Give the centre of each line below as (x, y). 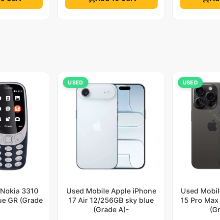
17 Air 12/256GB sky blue (111, 200)
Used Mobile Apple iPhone (111, 191)
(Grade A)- (111, 209)
